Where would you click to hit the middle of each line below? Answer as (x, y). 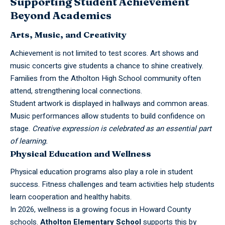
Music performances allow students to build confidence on (107, 116)
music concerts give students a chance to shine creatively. (107, 66)
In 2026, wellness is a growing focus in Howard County (100, 210)
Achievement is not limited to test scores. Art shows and (104, 53)
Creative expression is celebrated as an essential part (122, 128)
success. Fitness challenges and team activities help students (112, 185)
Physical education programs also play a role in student (101, 172)
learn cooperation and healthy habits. (71, 197)
